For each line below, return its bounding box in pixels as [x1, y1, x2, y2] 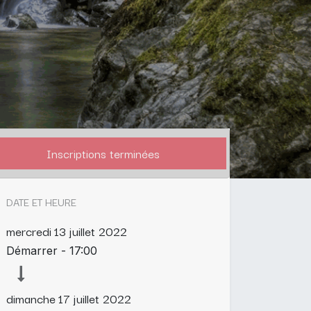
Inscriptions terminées [46, 144, 160, 163]
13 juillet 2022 [54, 221, 127, 241]
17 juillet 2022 [58, 289, 131, 308]
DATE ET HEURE [6, 194, 76, 210]
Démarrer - [6, 244, 69, 258]
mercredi [6, 221, 51, 241]
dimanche [6, 289, 56, 308]
